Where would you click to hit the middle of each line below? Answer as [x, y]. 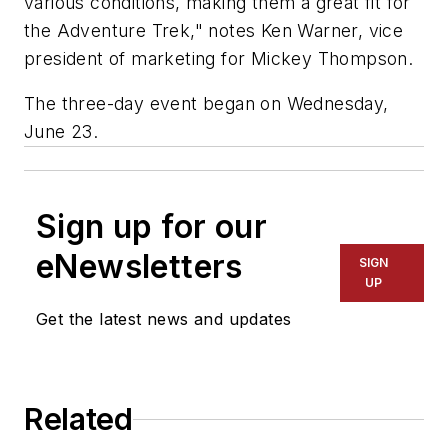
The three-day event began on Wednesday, [206, 104]
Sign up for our [151, 227]
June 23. [61, 132]
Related [78, 419]
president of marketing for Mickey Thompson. [219, 58]
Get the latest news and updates [164, 319]
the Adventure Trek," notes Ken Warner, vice [214, 30]
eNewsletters [139, 267]
